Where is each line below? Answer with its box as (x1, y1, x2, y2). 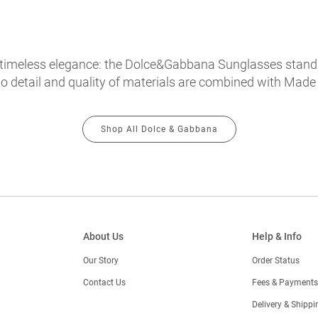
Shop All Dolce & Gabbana (100, 124, 218, 134)
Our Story (83, 255, 119, 265)
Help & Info (251, 230, 302, 242)
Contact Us (83, 277, 126, 287)
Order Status (251, 255, 300, 265)
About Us (83, 230, 124, 242)
